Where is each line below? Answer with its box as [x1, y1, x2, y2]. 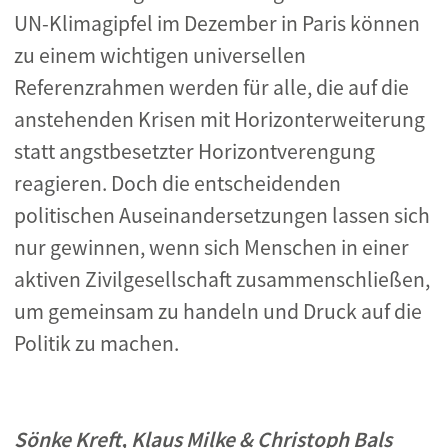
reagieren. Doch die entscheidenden [14, 170, 341, 197]
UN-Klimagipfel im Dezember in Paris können [14, 10, 420, 37]
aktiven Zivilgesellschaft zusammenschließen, [14, 266, 430, 293]
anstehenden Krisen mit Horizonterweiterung [14, 106, 425, 133]
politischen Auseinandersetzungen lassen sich [14, 202, 430, 229]
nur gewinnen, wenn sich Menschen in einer [14, 234, 409, 261]
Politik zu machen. [14, 330, 179, 357]
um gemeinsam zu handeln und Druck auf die [14, 298, 422, 325]
